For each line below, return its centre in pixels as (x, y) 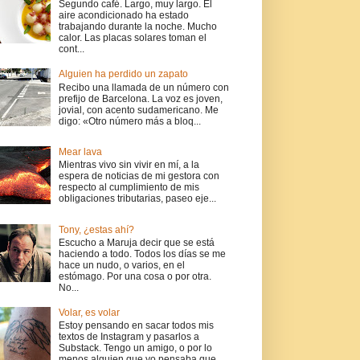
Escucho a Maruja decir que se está (136, 243)
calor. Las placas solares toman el (132, 38)
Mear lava (80, 152)
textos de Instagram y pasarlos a (129, 337)
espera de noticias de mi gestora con (139, 176)
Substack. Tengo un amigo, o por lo (135, 348)
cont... (71, 49)
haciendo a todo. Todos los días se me (142, 254)
